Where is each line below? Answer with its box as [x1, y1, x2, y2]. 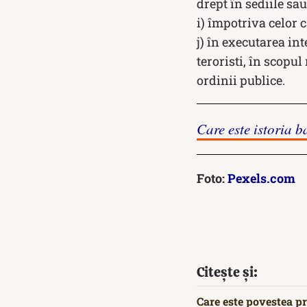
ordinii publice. [197, 72, 285, 89]
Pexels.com [228, 170, 295, 187]
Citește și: [197, 263, 258, 282]
